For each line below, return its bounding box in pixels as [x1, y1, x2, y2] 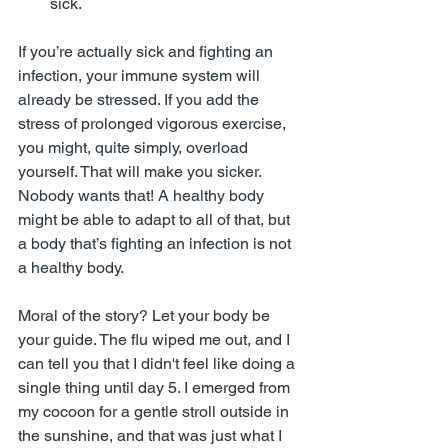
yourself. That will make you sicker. [18, 161, 265, 181]
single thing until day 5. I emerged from [18, 377, 294, 397]
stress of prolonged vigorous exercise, [18, 113, 290, 133]
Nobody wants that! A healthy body [18, 185, 268, 205]
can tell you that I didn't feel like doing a [18, 353, 299, 373]
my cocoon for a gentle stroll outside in [18, 401, 293, 421]
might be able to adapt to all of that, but [18, 209, 294, 229]
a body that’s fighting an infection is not [18, 233, 295, 253]
